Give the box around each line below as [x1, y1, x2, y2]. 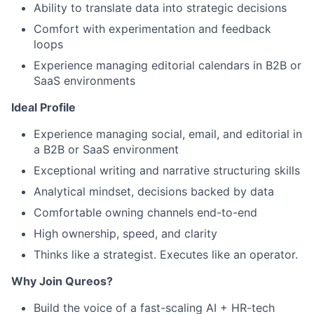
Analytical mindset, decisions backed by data [34, 184, 274, 199]
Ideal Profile [11, 100, 76, 115]
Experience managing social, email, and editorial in [34, 127, 302, 142]
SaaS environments [34, 74, 135, 88]
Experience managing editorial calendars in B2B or [34, 58, 301, 73]
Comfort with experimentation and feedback [34, 22, 271, 36]
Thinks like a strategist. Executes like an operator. [34, 247, 298, 262]
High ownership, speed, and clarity [34, 226, 217, 241]
